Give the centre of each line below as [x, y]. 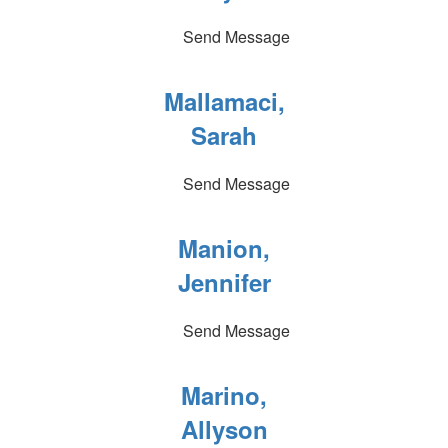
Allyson [224, 429]
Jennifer [224, 282]
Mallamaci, [224, 101]
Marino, [224, 395]
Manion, [224, 248]
